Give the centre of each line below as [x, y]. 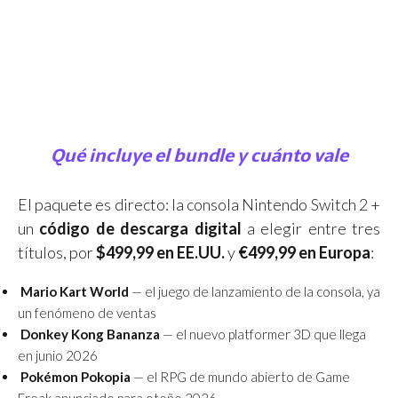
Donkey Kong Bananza [90, 334]
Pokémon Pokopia [76, 376]
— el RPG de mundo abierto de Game [240, 376]
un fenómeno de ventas [87, 312]
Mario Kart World [75, 291]
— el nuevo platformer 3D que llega [263, 334]
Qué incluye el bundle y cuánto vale [199, 155]
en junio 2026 [58, 355]
